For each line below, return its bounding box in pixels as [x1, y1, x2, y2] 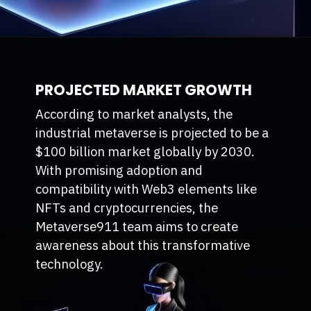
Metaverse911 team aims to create [35, 217, 239, 235]
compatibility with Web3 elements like [35, 180, 258, 197]
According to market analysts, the [35, 105, 233, 122]
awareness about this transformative [35, 236, 251, 253]
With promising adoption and [35, 161, 203, 178]
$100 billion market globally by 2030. [35, 142, 255, 160]
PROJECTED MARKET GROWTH [35, 80, 253, 101]
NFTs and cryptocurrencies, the [35, 199, 219, 216]
